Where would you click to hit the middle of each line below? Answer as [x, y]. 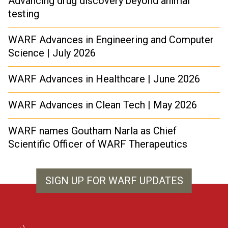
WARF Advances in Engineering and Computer [111, 40]
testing [24, 14]
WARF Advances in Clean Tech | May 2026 [103, 105]
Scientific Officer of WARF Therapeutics [98, 144]
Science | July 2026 [52, 53]
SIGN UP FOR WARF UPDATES [114, 181]
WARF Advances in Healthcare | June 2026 [104, 79]
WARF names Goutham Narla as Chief [92, 131]
